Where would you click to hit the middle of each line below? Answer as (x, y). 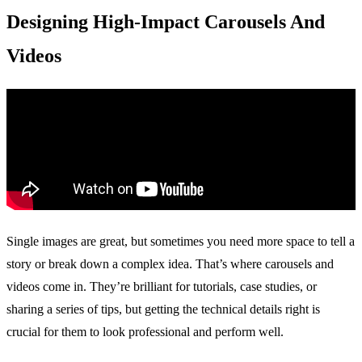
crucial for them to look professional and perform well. (145, 331)
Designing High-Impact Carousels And (166, 21)
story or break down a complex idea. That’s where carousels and (170, 263)
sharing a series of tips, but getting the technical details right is (163, 309)
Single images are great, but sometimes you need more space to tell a (181, 241)
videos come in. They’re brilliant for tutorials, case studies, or (162, 286)
